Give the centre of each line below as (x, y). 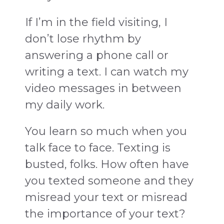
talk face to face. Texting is (98, 147)
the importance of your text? (105, 213)
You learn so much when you (106, 131)
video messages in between (103, 88)
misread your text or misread (106, 197)
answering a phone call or (97, 55)
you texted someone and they (109, 180)
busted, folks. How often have (107, 164)
